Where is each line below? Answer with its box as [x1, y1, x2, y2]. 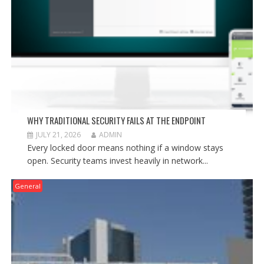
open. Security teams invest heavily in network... [27, 154, 208, 166]
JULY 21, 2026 [35, 129, 81, 140]
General [14, 181, 41, 190]
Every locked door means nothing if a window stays [27, 141, 223, 153]
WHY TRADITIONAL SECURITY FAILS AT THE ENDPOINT [27, 113, 206, 127]
